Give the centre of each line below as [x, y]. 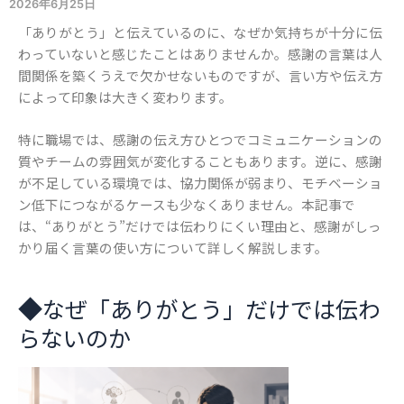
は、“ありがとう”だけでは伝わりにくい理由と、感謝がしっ [200, 226]
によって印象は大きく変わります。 [125, 96]
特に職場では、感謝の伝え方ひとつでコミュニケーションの [200, 140]
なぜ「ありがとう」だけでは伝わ [211, 308]
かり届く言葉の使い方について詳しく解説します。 [173, 248]
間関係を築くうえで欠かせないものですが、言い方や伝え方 [201, 75]
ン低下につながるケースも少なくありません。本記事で [187, 205]
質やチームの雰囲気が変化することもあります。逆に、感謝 [200, 161]
